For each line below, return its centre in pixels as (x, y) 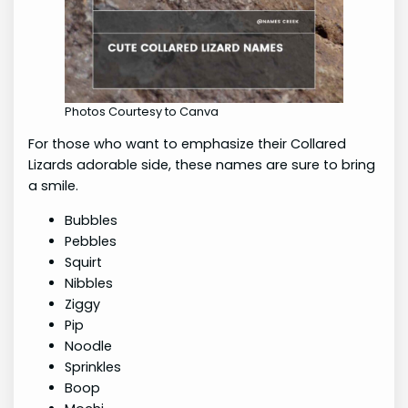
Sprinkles (93, 367)
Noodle (89, 346)
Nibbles (89, 283)
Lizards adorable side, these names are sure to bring (202, 165)
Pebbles (91, 241)
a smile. (54, 186)
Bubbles (92, 220)
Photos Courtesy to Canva (142, 111)
